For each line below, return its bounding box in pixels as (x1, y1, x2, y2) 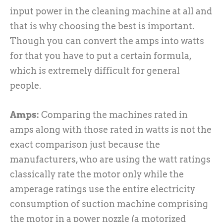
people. (10, 80, 41, 91)
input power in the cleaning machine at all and (10, 5, 212, 16)
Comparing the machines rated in (41, 109, 188, 120)
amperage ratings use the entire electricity (10, 183, 195, 194)
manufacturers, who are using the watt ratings (10, 154, 211, 165)
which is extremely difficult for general (10, 65, 180, 76)
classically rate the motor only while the (10, 168, 184, 179)
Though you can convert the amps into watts (10, 35, 204, 46)
